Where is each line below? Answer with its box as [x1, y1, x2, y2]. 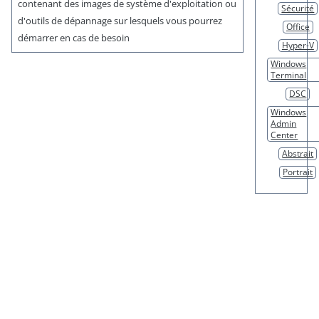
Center [271, 129, 298, 142]
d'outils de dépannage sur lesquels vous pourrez [18, 14, 222, 28]
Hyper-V [281, 39, 314, 52]
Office [286, 21, 310, 33]
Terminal [271, 69, 307, 82]
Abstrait [282, 147, 314, 160]
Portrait [283, 166, 313, 179]
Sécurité [281, 2, 315, 15]
